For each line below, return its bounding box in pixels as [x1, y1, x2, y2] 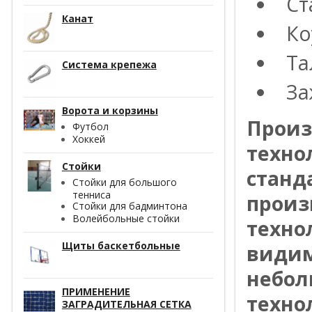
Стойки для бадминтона [72, 198, 187, 212]
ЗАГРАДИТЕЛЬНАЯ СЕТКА [61, 297, 192, 311]
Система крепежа [61, 57, 157, 71]
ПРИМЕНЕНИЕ [61, 284, 130, 298]
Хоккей [72, 132, 105, 146]
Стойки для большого [72, 175, 177, 189]
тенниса [72, 187, 111, 201]
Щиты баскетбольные [61, 238, 180, 252]
